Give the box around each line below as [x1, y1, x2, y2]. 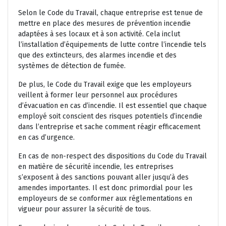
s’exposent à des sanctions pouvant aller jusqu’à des [18, 173, 189, 182]
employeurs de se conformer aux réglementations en [18, 194, 192, 203]
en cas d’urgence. [18, 133, 75, 142]
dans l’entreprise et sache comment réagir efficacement [18, 123, 200, 132]
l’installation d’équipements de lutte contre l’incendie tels [18, 40, 206, 49]
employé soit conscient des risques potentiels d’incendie [18, 112, 202, 121]
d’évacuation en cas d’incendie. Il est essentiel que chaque [18, 101, 207, 110]
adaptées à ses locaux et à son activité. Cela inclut [18, 30, 180, 39]
